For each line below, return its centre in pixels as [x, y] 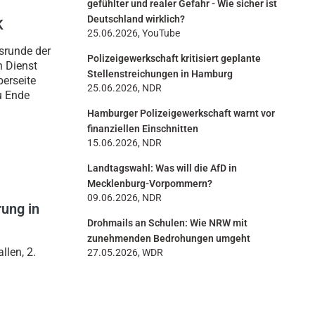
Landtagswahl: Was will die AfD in [162, 169]
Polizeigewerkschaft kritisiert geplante [174, 59]
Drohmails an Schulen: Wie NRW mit [167, 224]
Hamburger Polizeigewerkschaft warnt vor [181, 114]
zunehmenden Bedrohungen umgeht [169, 239]
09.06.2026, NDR [124, 198]
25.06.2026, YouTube [134, 34]
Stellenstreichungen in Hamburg [160, 75]
